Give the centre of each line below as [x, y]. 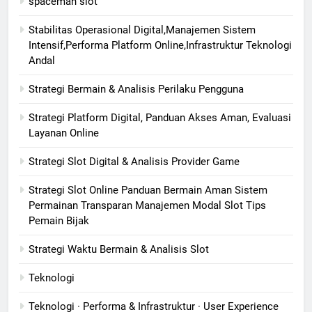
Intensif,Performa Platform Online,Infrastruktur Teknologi [160, 46]
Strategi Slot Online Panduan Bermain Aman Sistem [148, 190]
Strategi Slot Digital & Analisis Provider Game [134, 162]
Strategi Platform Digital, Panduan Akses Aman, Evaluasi [160, 118]
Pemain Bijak [59, 221]
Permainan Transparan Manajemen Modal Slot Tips [147, 206]
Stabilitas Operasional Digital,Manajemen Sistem [142, 30]
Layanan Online [64, 133]
